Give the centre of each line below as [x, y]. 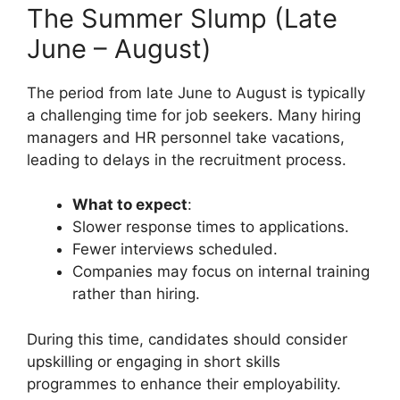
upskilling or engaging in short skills [154, 361]
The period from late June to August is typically [196, 92]
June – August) [119, 48]
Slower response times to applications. [211, 227]
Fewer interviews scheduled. [175, 249]
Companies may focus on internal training [221, 271]
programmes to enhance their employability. [184, 383]
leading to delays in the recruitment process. [187, 159]
